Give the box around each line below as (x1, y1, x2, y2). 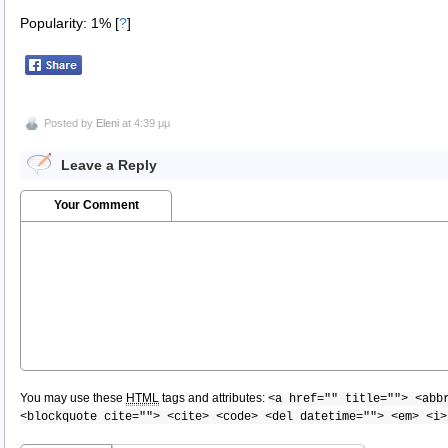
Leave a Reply (61, 156, 157, 173)
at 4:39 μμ (119, 116, 170, 129)
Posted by (44, 116, 96, 129)
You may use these (20, 390, 126, 405)
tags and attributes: (159, 390, 268, 405)
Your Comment (53, 197, 139, 212)
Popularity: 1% (20, 15, 115, 32)
